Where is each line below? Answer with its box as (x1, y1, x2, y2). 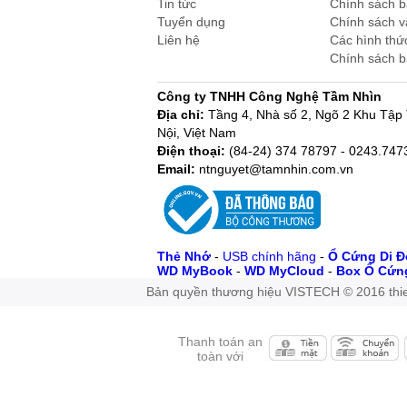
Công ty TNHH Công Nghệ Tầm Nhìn (157, 89, 382, 104)
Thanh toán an (177, 334, 263, 349)
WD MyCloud (244, 263, 325, 278)
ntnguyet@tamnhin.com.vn (199, 162, 354, 176)
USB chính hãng (223, 249, 317, 263)
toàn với (196, 349, 243, 363)
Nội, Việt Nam (157, 125, 237, 140)
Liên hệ (157, 33, 201, 47)
